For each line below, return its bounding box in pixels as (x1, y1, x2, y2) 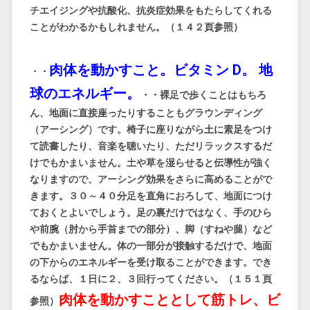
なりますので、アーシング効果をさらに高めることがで (29, 174, 272, 185)
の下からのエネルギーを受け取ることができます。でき (29, 257, 272, 268)
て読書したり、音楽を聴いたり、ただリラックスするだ (29, 140, 272, 152)
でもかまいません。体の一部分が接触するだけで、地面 (29, 240, 272, 252)
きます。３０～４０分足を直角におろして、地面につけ (29, 190, 272, 202)
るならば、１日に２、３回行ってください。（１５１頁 (29, 273, 272, 285)
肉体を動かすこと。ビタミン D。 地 (48, 62, 273, 78)
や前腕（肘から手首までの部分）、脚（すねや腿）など (29, 224, 272, 235)
